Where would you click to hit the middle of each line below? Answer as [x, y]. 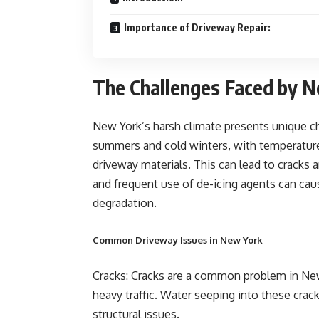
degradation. [125, 203]
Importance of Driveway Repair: [197, 27]
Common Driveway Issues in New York [178, 240]
